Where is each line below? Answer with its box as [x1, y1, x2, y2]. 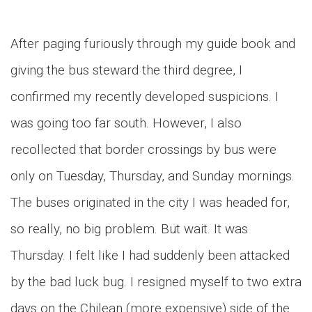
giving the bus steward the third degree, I [10, 62, 242, 78]
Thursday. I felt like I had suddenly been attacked [10, 247, 290, 263]
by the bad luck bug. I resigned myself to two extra [10, 274, 302, 290]
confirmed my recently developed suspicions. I [10, 88, 279, 104]
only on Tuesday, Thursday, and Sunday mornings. [10, 168, 295, 184]
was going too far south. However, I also [10, 115, 242, 131]
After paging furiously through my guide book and [10, 36, 295, 52]
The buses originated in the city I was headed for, [10, 194, 290, 210]
